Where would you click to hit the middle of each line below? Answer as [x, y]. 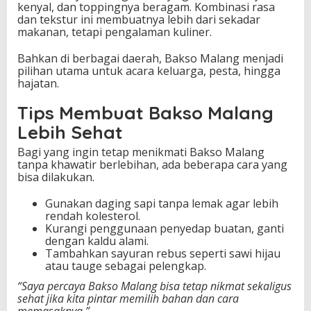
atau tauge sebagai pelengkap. [126, 266]
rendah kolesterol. [93, 216]
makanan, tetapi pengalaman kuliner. [115, 32]
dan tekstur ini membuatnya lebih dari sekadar [139, 19]
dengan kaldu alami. [97, 241]
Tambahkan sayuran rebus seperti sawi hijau [163, 253]
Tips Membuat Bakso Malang [145, 112]
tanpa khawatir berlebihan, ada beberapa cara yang [152, 164]
